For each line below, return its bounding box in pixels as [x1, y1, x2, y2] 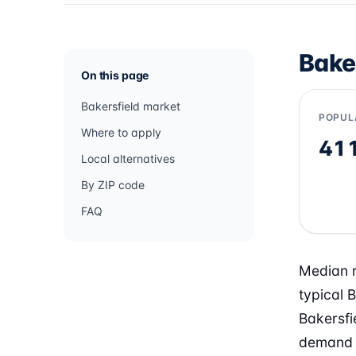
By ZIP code [81, 178, 145, 192]
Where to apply [81, 126, 161, 139]
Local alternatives [81, 152, 175, 165]
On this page [81, 68, 149, 82]
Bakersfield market [81, 99, 180, 113]
